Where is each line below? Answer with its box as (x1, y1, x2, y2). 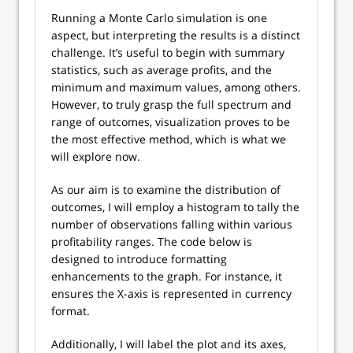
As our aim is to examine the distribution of (51, 181, 281, 197)
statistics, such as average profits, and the (51, 61, 272, 77)
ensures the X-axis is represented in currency (51, 285, 292, 301)
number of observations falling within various (51, 216, 292, 232)
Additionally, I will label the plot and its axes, (51, 336, 286, 351)
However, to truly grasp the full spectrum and (51, 96, 292, 112)
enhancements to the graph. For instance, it (51, 268, 282, 284)
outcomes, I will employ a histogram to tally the (51, 199, 299, 214)
